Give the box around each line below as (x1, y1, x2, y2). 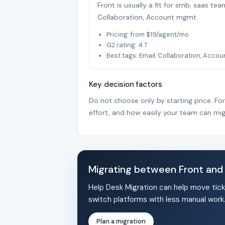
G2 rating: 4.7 (106, 41, 148, 49)
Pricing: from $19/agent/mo (106, 30, 189, 39)
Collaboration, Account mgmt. (97, 13, 198, 22)
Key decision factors (89, 79, 162, 89)
